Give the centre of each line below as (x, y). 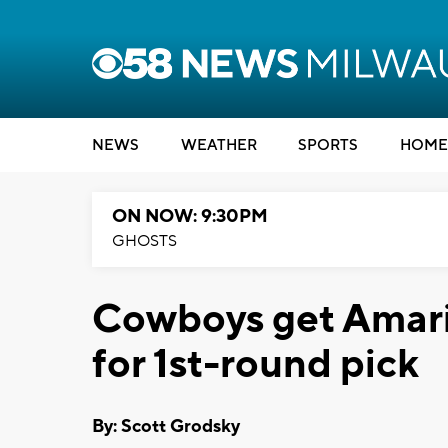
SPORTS (328, 145)
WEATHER (218, 145)
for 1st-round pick (255, 364)
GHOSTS (144, 241)
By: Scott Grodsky (166, 426)
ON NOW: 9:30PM (190, 216)
